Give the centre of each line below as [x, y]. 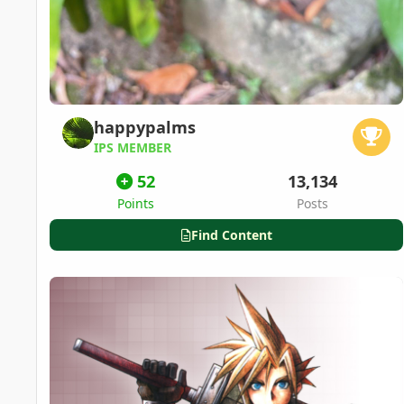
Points [135, 203]
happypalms [145, 128]
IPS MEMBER [133, 147]
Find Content [231, 234]
